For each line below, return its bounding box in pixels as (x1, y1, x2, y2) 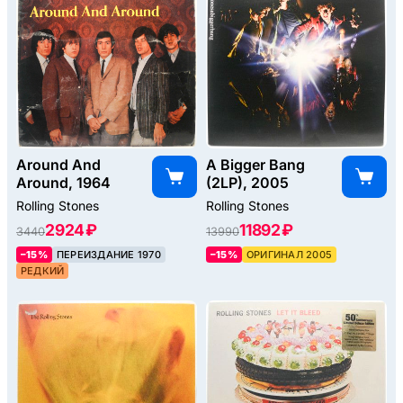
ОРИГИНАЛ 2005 (246, 248, 333, 262)
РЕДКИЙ (21, 264, 65, 278)
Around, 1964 (16, 174, 111, 193)
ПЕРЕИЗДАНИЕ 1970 (56, 248, 161, 262)
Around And (16, 156, 101, 175)
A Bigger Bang (206, 156, 305, 175)
